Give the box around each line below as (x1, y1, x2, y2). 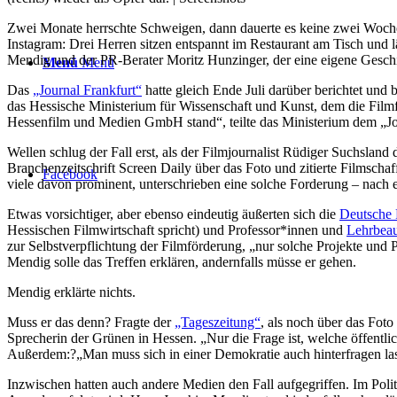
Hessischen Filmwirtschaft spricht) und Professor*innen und (7, 222, 346, 237)
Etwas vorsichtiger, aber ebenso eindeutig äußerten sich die (7, 206, 339, 222)
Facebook (43, 167, 97, 182)
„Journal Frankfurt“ (33, 82, 142, 97)
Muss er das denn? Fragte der (7, 314, 175, 330)
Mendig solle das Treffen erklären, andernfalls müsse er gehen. (7, 253, 356, 269)
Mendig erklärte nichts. (7, 284, 136, 300)
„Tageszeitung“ (175, 314, 261, 330)
